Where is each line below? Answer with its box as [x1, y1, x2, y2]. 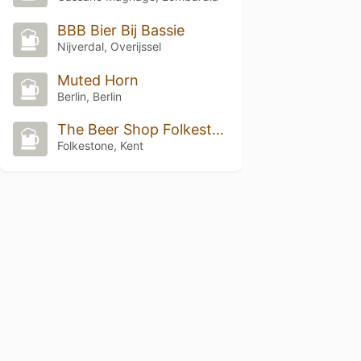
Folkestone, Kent [56, 139, 143, 153]
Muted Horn [56, 71, 139, 89]
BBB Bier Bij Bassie [56, 21, 185, 39]
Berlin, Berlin [56, 89, 122, 103]
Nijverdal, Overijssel [56, 39, 161, 53]
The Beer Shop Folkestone [211, 121, 224, 139]
